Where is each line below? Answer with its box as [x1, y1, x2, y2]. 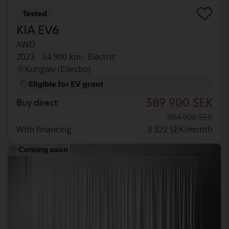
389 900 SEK [146, 95, 213, 110]
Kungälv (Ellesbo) [25, 63, 90, 75]
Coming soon [18, 145, 68, 155]
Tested [22, 9, 47, 19]
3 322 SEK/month [147, 124, 213, 135]
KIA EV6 [16, 22, 59, 38]
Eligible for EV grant [29, 79, 103, 89]
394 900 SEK [167, 111, 213, 123]
